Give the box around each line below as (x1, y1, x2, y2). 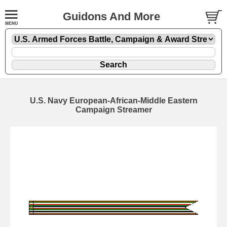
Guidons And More (62, 10, 160, 23)
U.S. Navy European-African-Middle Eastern (29, 96, 198, 105)
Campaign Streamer (75, 105, 152, 114)
